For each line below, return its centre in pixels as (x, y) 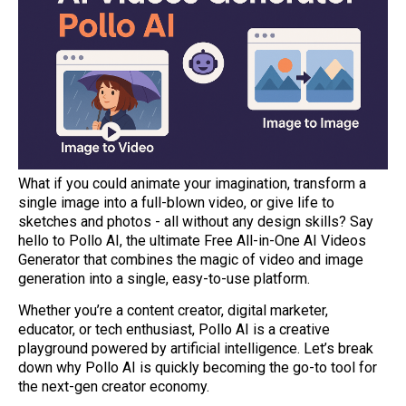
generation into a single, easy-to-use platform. (164, 279)
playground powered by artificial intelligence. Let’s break (196, 348)
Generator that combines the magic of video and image (191, 260)
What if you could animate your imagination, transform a (192, 184)
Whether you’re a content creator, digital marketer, (173, 310)
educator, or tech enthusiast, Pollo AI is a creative (174, 329)
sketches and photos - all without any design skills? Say (196, 222)
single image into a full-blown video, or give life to (176, 203)
